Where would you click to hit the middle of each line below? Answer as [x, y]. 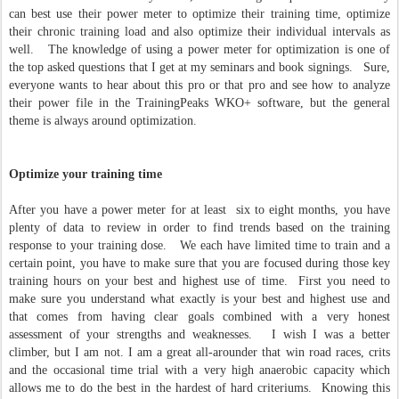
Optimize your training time [85, 174]
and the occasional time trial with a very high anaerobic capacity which [199, 370]
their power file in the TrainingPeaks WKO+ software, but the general [199, 103]
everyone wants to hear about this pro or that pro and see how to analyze [199, 85]
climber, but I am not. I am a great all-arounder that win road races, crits [199, 352]
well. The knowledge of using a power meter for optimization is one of [199, 49]
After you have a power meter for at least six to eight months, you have [199, 210]
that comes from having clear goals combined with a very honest [199, 317]
